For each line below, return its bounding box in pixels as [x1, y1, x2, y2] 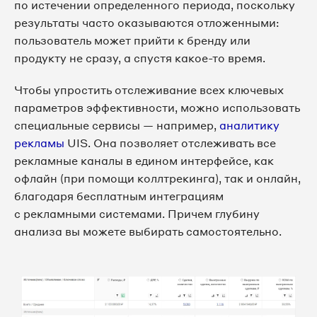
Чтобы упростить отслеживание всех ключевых [14, 83, 284, 98]
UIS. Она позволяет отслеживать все [64, 136, 276, 151]
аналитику [219, 118, 279, 133]
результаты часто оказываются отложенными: [14, 16, 279, 30]
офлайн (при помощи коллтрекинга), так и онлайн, [14, 171, 301, 186]
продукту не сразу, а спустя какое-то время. [14, 51, 265, 66]
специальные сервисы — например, [14, 118, 219, 133]
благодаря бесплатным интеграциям [14, 189, 224, 204]
